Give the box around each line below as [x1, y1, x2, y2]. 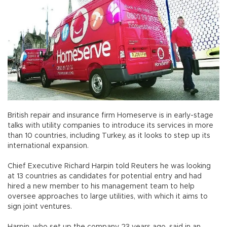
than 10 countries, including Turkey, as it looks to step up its [8, 132, 210, 139]
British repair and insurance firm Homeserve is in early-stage [8, 111, 213, 119]
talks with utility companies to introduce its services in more [8, 122, 213, 129]
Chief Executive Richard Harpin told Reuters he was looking [8, 162, 211, 170]
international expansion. [8, 142, 89, 149]
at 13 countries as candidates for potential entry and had [8, 172, 202, 180]
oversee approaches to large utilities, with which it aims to [8, 193, 208, 200]
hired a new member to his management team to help [8, 182, 195, 190]
